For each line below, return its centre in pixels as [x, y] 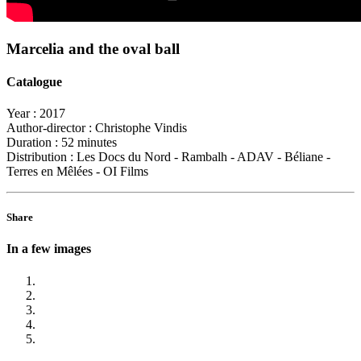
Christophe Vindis [139, 128]
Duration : [32, 143]
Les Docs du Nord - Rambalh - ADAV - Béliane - [202, 157]
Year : [21, 114]
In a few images [49, 249]
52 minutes [87, 143]
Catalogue [34, 81]
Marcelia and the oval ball [93, 48]
